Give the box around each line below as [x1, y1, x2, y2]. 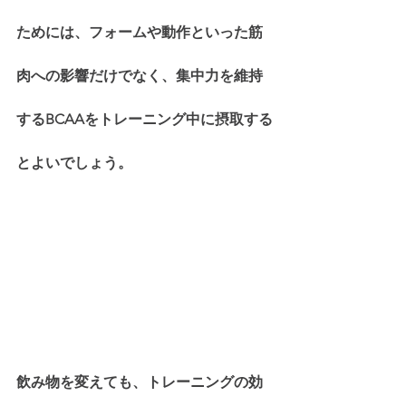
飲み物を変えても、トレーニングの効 [16, 372, 263, 391]
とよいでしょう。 [16, 153, 132, 171]
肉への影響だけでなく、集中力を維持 [16, 66, 263, 84]
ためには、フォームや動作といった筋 [16, 23, 263, 41]
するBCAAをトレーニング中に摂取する [16, 110, 273, 128]
